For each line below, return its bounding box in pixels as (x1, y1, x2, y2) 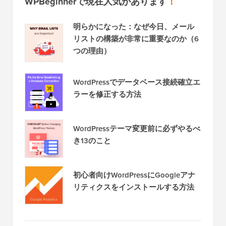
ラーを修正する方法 (73, 89, 141, 100)
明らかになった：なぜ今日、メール (73, 21, 194, 33)
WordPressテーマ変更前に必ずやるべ (73, 123, 200, 135)
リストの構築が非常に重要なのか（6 (73, 33, 199, 45)
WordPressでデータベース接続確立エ (73, 77, 200, 88)
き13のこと (73, 135, 111, 147)
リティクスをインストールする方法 (73, 182, 194, 193)
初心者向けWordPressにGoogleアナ (73, 169, 195, 181)
